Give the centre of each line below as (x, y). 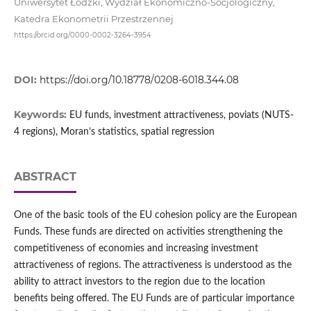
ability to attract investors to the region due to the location (139, 282)
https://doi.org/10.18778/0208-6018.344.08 (139, 80)
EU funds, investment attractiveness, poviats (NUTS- (181, 116)
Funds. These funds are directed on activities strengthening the (148, 232)
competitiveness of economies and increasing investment (136, 249)
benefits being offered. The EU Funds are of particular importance (154, 299)
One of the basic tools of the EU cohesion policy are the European (155, 216)
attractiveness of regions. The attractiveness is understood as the (152, 266)
